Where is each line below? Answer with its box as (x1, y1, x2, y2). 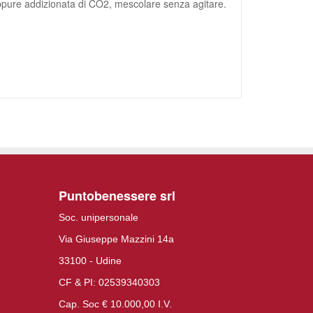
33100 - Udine (58, 255, 122, 266)
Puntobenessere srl (58, 187, 175, 205)
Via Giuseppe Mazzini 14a (58, 233, 174, 245)
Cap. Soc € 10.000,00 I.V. (58, 298, 172, 310)
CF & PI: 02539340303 (58, 277, 160, 288)
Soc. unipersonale (58, 212, 138, 223)
